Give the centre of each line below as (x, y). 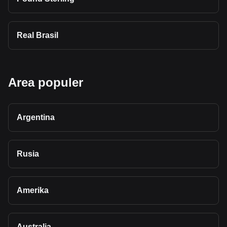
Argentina (36, 117)
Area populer (46, 82)
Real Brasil (37, 35)
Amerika (33, 190)
